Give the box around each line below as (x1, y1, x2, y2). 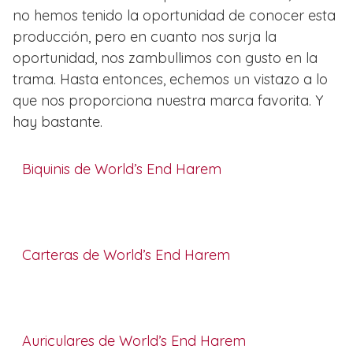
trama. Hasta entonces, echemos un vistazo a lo (13, 69, 328, 88)
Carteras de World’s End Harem (22, 245, 230, 264)
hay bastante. (13, 112, 102, 131)
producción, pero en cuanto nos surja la (13, 27, 277, 46)
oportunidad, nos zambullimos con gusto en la (13, 48, 318, 67)
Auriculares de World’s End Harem (22, 331, 246, 350)
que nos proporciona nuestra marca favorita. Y (13, 91, 323, 110)
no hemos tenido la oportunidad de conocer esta (13, 6, 336, 24)
